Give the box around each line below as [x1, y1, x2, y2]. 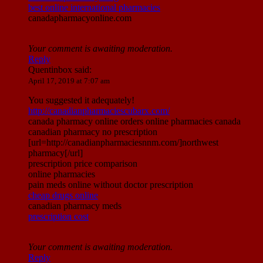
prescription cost [28, 211, 89, 222]
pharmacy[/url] [28, 148, 83, 159]
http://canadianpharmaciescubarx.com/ [28, 106, 170, 116]
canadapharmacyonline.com [28, 13, 131, 23]
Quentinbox [28, 65, 75, 75]
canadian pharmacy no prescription [28, 127, 157, 137]
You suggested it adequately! [28, 95, 134, 106]
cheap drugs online [28, 190, 98, 201]
